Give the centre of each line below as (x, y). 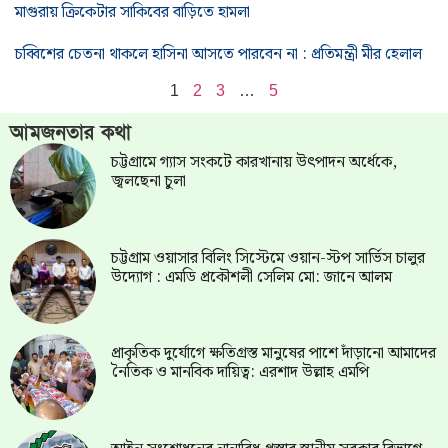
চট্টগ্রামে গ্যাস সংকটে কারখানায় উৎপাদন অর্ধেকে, (253, 163)
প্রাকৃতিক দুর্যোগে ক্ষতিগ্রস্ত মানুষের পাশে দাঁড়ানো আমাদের (273, 354)
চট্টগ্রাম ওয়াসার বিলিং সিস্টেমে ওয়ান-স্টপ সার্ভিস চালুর (267, 258)
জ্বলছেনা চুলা (148, 182)
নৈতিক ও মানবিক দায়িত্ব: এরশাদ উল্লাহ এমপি (239, 373)
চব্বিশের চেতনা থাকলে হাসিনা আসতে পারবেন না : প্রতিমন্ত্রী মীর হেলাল (218, 55)
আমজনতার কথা (70, 133)
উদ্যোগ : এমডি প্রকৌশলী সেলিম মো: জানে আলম (251, 277)
